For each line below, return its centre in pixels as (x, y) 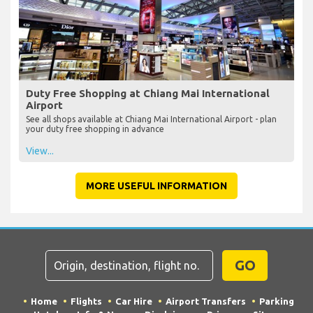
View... (40, 151)
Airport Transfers (205, 301)
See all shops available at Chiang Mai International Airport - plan (151, 119)
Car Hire (133, 301)
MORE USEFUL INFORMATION (156, 185)
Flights (86, 301)
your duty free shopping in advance (95, 129)
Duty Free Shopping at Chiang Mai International (148, 93)
